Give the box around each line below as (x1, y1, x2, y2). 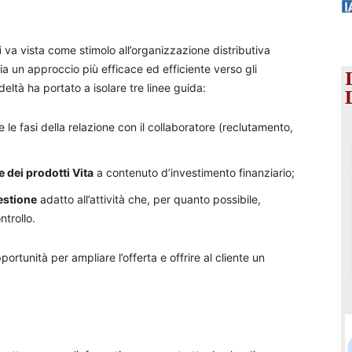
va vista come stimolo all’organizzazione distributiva (2, 43, 270, 57)
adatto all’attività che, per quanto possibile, (37, 192, 261, 206)
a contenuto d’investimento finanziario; (93, 166, 295, 179)
